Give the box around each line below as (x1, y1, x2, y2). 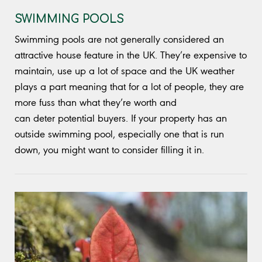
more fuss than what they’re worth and (15, 96, 177, 108)
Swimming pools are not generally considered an (15, 33, 224, 45)
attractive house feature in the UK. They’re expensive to (15, 49, 247, 61)
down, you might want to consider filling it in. (15, 143, 207, 156)
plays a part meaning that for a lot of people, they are (15, 80, 244, 92)
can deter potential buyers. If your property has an (15, 112, 227, 124)
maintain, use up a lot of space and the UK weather (15, 64, 235, 77)
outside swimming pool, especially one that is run (15, 127, 224, 140)
